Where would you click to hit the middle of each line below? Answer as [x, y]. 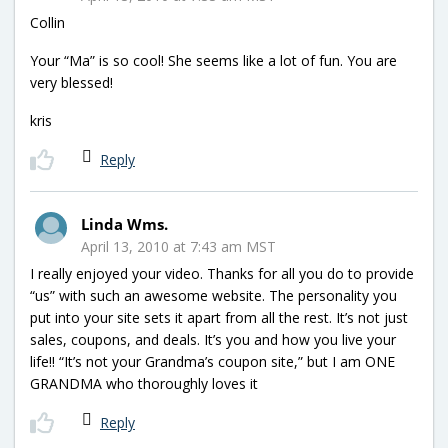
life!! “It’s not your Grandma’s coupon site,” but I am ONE [212, 361]
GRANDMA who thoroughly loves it [144, 383]
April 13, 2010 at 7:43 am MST [178, 246]
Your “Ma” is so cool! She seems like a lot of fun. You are [213, 60]
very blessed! [71, 82]
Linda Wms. [124, 223]
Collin [47, 22]
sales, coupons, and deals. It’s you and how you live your [213, 339]
